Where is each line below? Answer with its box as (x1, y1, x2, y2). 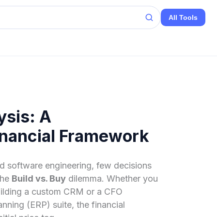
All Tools (169, 14, 198, 21)
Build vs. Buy (11, 173, 66, 184)
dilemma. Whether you (65, 173, 158, 184)
